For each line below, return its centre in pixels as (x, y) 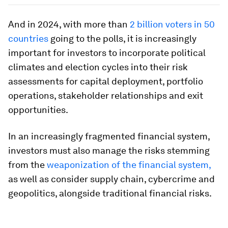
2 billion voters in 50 (172, 24)
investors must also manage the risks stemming (109, 150)
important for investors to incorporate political (107, 52)
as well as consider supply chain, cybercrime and (111, 179)
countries (28, 38)
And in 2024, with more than (69, 24)
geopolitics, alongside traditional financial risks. (110, 193)
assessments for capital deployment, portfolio (106, 81)
